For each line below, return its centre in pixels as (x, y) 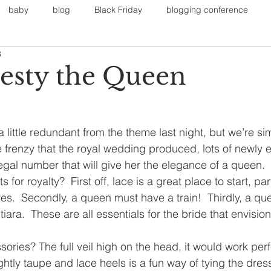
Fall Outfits (198, 58)
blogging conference (207, 9)
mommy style (165, 106)
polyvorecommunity (90, 155)
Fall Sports (96, 58)
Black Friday (118, 9)
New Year (232, 106)
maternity (97, 106)
